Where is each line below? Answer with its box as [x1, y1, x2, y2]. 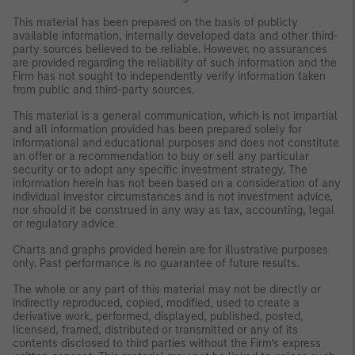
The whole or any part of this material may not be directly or [13, 282, 321, 296]
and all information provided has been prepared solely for [13, 122, 302, 136]
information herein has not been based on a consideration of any [13, 176, 341, 190]
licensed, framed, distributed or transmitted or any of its [13, 323, 298, 337]
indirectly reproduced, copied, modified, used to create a [13, 296, 300, 310]
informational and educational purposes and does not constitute [13, 136, 339, 150]
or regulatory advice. [13, 216, 117, 231]
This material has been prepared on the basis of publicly [13, 15, 298, 29]
